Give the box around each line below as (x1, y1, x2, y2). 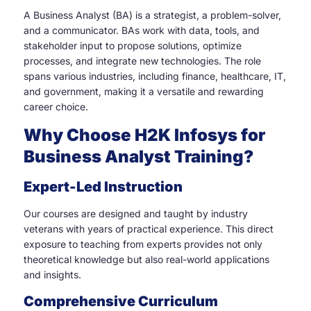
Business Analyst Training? (24, 146, 253, 167)
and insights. (24, 269, 81, 281)
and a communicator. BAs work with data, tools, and (24, 24, 260, 36)
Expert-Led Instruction (24, 178, 183, 196)
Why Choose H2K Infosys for (24, 125, 265, 146)
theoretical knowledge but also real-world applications (24, 253, 269, 266)
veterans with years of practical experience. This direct (24, 223, 274, 235)
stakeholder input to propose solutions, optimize (24, 39, 242, 51)
